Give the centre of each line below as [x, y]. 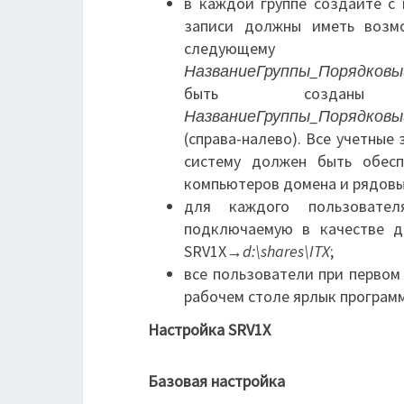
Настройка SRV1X [209, 330]
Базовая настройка [216, 381]
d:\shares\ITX [286, 251]
